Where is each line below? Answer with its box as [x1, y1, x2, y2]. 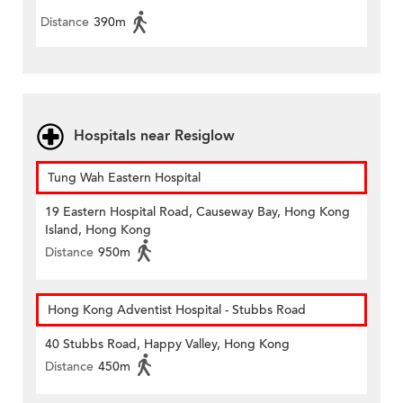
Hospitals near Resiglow [74, 126, 235, 147]
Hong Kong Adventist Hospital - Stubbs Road [48, 301, 306, 319]
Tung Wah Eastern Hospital [48, 169, 201, 187]
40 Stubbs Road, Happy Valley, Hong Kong [45, 336, 290, 354]
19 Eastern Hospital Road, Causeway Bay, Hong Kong [45, 203, 350, 221]
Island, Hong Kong [45, 221, 151, 239]
